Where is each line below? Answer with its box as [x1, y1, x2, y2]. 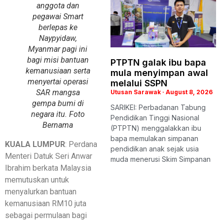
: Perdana [65, 140, 97, 149]
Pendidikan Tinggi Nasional [110, 113, 199, 122]
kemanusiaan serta [25, 66, 90, 75]
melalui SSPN [110, 78, 167, 88]
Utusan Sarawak [110, 88, 162, 96]
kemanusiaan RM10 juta [5, 199, 86, 208]
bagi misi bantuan [27, 55, 89, 65]
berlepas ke [38, 23, 77, 32]
